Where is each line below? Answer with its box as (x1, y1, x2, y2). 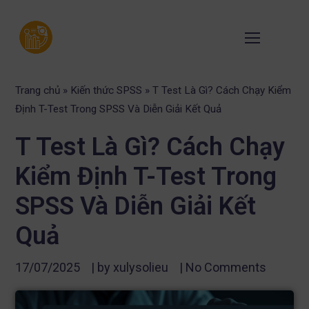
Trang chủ (15, 84, 61, 97)
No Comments (186, 260, 267, 275)
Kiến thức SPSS (70, 84, 143, 97)
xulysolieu (110, 260, 169, 275)
